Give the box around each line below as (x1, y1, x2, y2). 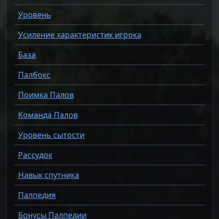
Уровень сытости (18, 130, 85, 140)
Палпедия (18, 190, 56, 200)
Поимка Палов (18, 89, 74, 100)
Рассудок (18, 150, 52, 160)
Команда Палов (18, 109, 78, 120)
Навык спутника (18, 170, 79, 180)
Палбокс (18, 69, 50, 80)
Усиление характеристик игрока (18, 29, 141, 40)
